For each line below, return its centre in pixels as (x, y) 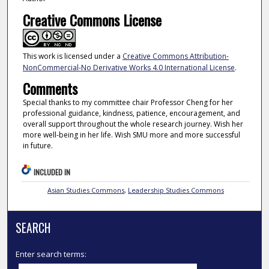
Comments (50, 89)
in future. (38, 146)
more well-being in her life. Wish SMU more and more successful (131, 135)
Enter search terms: (51, 254)
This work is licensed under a (72, 56)
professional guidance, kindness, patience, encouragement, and (131, 113)
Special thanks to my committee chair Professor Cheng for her (128, 103)
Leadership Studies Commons (176, 190)
